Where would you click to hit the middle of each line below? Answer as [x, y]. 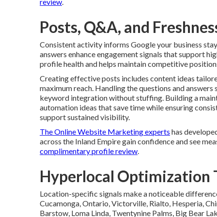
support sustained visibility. [85, 117]
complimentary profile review [89, 151]
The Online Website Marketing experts [105, 132]
